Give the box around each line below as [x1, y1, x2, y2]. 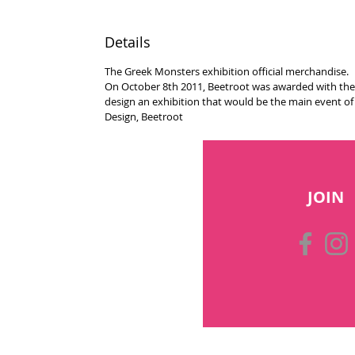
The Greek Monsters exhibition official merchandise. [105, 64, 349, 79]
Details [105, 32, 151, 52]
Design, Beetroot [105, 109, 183, 124]
